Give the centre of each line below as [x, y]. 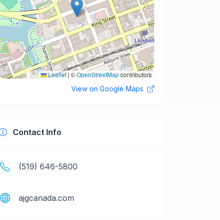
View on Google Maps [108, 89]
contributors [135, 74]
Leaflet [56, 74]
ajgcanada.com [46, 198]
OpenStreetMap [98, 74]
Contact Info [36, 132]
